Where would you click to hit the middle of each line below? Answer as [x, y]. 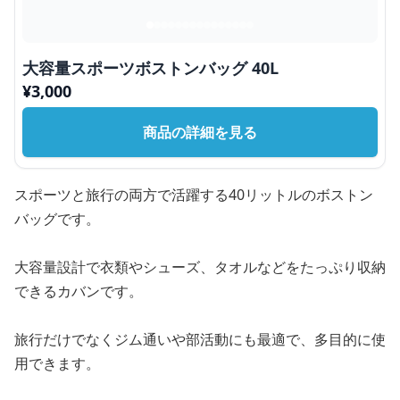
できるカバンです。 [79, 291]
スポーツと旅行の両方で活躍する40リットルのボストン [194, 195]
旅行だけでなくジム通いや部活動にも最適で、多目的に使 [200, 339]
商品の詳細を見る [200, 132]
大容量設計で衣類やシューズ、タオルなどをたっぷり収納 [200, 267]
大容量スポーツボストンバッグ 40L [150, 68]
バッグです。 [57, 219]
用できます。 [57, 363]
